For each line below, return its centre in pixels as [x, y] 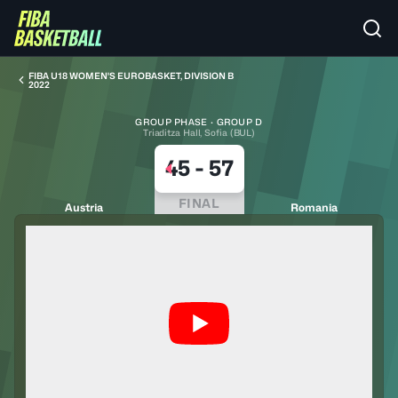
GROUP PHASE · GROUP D [199, 122]
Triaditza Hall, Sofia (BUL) [199, 132]
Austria [84, 207]
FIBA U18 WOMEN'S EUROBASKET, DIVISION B [131, 76]
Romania [314, 207]
